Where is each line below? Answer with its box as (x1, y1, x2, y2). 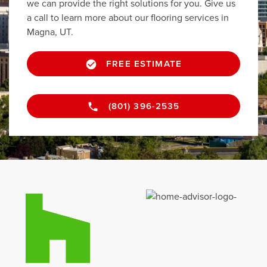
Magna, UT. (27, 26, 73, 39)
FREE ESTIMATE (106, 58, 182, 70)
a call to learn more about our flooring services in (27, 12, 229, 24)
